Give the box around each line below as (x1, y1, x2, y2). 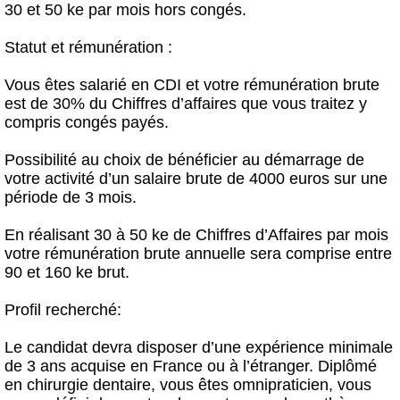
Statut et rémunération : (4, 38, 172, 56)
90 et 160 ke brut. (4, 263, 129, 281)
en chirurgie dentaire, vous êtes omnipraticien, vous (4, 376, 371, 394)
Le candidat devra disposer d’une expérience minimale (4, 338, 393, 356)
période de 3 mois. (4, 188, 137, 206)
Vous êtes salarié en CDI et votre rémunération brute (4, 76, 379, 94)
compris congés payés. (4, 113, 169, 131)
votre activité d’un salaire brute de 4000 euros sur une (4, 170, 387, 187)
